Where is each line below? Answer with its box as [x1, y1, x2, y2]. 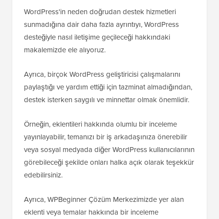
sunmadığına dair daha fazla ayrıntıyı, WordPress [24, 19, 179, 30]
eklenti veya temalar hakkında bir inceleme [24, 206, 158, 218]
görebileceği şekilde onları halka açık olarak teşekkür [24, 156, 194, 168]
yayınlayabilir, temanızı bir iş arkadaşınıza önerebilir [24, 131, 187, 142]
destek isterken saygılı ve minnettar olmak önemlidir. [24, 94, 189, 105]
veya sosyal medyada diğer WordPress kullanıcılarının [24, 144, 195, 155]
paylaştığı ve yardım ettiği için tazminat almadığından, [24, 81, 192, 92]
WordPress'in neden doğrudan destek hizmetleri [24, 6, 176, 17]
